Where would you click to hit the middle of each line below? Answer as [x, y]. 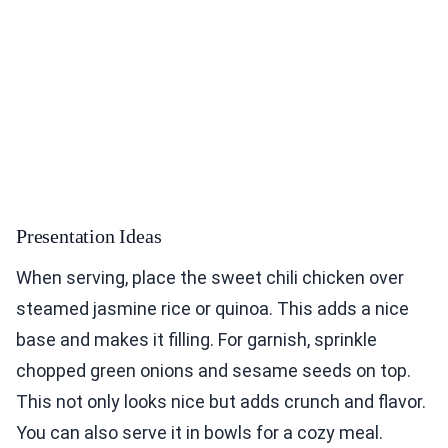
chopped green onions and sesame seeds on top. [213, 371]
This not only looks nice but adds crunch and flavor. [221, 402]
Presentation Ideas [89, 236]
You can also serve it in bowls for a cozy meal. [199, 433]
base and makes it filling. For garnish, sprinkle [196, 340]
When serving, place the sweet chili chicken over [210, 278]
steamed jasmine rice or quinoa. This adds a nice [212, 309]
